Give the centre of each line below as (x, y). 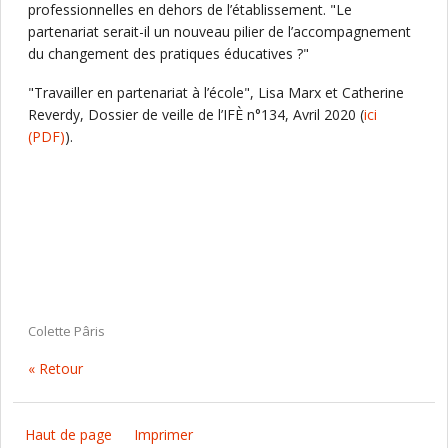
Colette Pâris (66, 331)
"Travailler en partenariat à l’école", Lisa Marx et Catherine (216, 92)
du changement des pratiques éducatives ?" (168, 53)
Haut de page (68, 434)
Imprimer (163, 434)
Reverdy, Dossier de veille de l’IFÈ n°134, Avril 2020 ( (196, 114)
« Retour (55, 368)
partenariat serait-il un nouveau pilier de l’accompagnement (219, 31)
